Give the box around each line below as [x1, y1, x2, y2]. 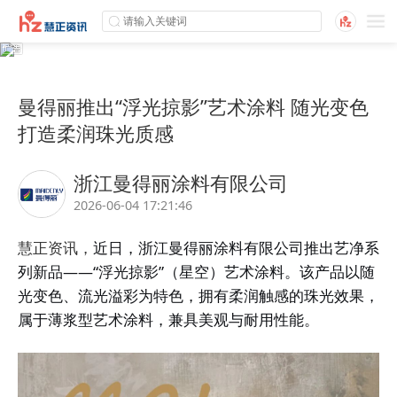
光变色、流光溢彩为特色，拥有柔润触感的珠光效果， [18, 285, 379, 307]
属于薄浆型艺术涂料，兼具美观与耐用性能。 [18, 309, 319, 331]
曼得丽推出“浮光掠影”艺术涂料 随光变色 [18, 93, 369, 121]
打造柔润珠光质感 [18, 120, 174, 147]
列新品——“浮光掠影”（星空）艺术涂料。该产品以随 [18, 261, 375, 283]
